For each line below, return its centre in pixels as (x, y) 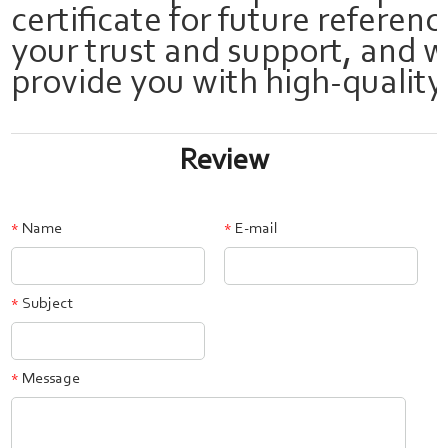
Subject (46, 304)
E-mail (255, 229)
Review (224, 162)
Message (50, 379)
